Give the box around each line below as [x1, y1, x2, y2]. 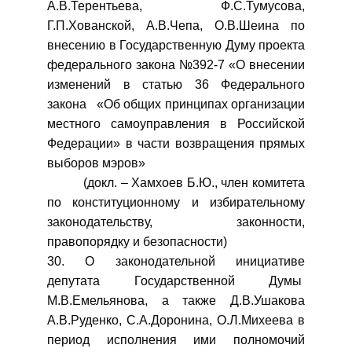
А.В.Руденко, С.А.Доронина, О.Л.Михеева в [47, 313, 305, 327]
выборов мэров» [47, 156, 174, 170]
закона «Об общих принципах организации [47, 97, 305, 111]
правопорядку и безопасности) [47, 235, 227, 248]
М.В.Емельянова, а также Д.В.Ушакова [47, 294, 305, 307]
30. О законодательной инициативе [47, 255, 305, 268]
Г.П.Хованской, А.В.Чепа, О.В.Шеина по [47, 19, 305, 32]
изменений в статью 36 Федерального [47, 78, 305, 91]
